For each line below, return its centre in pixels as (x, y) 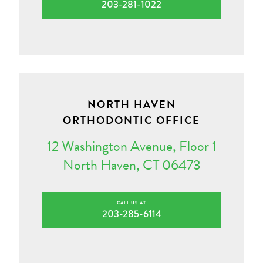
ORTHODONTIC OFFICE (131, 120)
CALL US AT (131, 203)
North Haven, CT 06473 (131, 165)
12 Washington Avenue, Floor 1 (131, 146)
